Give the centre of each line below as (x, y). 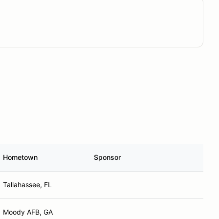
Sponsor (107, 157)
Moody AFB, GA (28, 212)
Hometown (20, 157)
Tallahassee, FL (27, 185)
